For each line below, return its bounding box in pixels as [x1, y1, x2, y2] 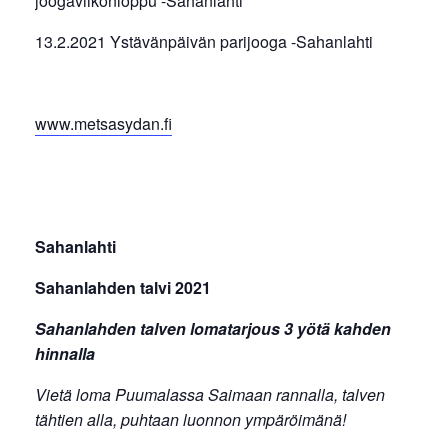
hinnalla [35, 341, 95, 365]
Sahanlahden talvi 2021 [35, 275, 211, 299]
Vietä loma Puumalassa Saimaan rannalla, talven [35, 382, 385, 406]
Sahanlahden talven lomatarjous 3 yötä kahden [35, 316, 391, 340]
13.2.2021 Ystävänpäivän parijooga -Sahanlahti [35, 29, 373, 53]
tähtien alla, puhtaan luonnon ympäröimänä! [35, 407, 346, 431]
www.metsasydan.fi [35, 111, 172, 135]
